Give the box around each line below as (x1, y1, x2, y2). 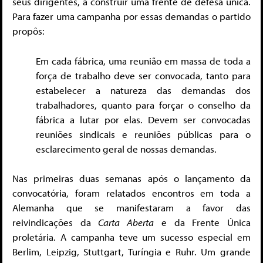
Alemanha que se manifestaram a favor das (12, 201, 251, 214)
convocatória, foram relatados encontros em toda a (12, 187, 251, 200)
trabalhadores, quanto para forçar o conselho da (36, 98, 251, 111)
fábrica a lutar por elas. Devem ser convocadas (36, 113, 251, 126)
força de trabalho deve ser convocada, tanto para (36, 69, 251, 82)
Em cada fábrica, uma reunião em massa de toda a (36, 54, 251, 67)
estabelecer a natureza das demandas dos (36, 83, 251, 96)
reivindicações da (12, 216, 99, 229)
